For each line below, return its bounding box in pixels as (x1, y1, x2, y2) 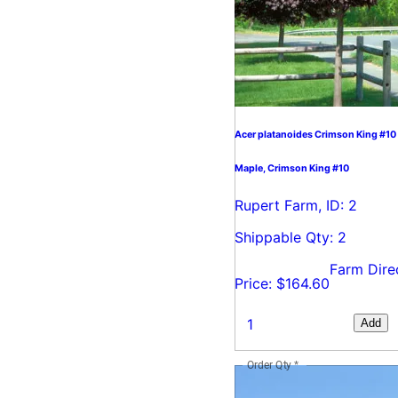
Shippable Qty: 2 (235, 227, 346, 246)
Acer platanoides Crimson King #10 (235, 128, 396, 140)
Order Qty (247, 358, 292, 371)
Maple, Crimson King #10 (235, 162, 349, 174)
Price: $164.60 (235, 274, 330, 292)
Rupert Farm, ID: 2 (235, 195, 357, 214)
